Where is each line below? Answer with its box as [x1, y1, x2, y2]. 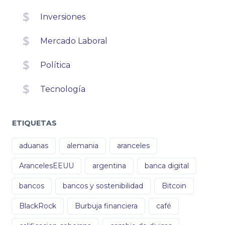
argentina [92, 161, 126, 170]
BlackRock [19, 201, 56, 210]
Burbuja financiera [75, 201, 138, 210]
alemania [67, 141, 98, 150]
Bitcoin [162, 181, 186, 190]
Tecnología [40, 84, 85, 94]
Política [40, 60, 70, 70]
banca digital [145, 161, 189, 170]
